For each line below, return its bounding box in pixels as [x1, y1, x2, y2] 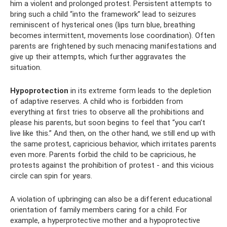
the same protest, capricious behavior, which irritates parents [10, 139, 216, 148]
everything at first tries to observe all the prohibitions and [10, 107, 204, 117]
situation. [10, 63, 42, 72]
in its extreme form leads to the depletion [68, 86, 211, 95]
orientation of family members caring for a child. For [10, 205, 187, 214]
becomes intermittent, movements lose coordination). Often [10, 31, 215, 40]
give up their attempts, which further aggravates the [10, 52, 186, 61]
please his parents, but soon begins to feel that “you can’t [10, 118, 205, 127]
